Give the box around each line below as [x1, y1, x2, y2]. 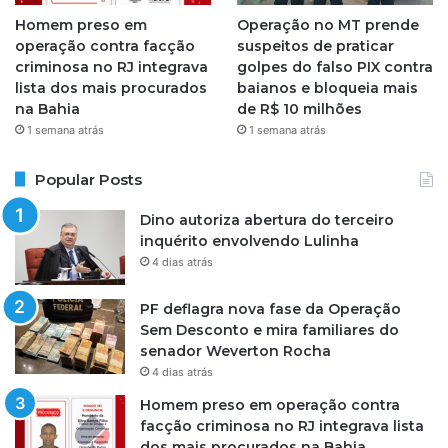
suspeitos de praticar [236, 36, 394, 55]
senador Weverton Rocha [140, 341, 331, 360]
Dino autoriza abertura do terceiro [140, 210, 394, 229]
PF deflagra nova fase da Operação [140, 299, 401, 318]
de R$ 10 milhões [236, 99, 362, 118]
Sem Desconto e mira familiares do [140, 320, 399, 339]
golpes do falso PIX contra [236, 57, 433, 76]
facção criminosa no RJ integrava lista [140, 416, 424, 435]
